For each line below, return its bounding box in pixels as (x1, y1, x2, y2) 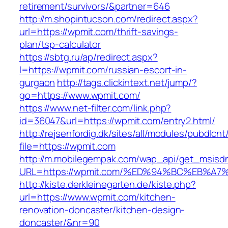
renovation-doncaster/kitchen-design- (19, 203, 185, 217)
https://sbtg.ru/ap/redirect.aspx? (19, 50, 158, 64)
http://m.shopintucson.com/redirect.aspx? (19, 12, 198, 26)
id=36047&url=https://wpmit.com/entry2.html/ (19, 114, 215, 128)
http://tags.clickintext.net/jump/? (57, 76, 197, 90)
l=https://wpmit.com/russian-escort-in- (19, 63, 187, 77)
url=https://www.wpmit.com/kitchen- (19, 190, 176, 204)
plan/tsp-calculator (19, 38, 101, 51)
